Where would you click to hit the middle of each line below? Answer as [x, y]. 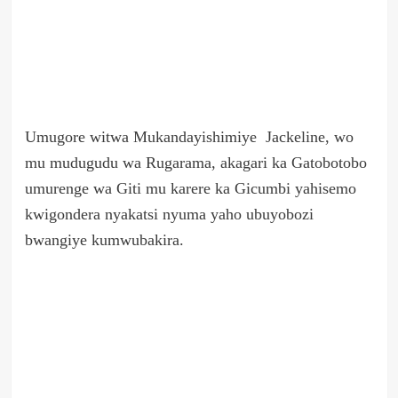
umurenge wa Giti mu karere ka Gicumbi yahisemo [190, 189]
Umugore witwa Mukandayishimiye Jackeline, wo [189, 137]
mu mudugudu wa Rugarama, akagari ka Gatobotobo [195, 163]
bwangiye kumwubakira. [104, 240]
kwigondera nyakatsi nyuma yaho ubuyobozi [169, 215]
